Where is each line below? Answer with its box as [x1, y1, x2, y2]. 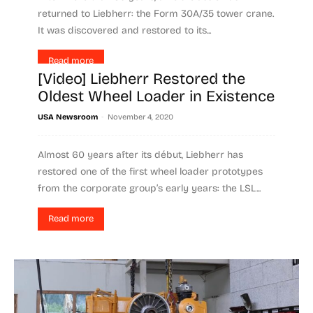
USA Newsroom [38, 112, 98, 122]
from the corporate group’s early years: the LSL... [38, 182, 261, 194]
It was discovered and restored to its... [38, 24, 211, 36]
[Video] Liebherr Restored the [38, 69, 245, 88]
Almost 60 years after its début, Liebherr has [38, 148, 243, 161]
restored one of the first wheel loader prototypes [38, 165, 263, 177]
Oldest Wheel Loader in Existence [38, 87, 275, 105]
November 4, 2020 [108, 112, 173, 122]
